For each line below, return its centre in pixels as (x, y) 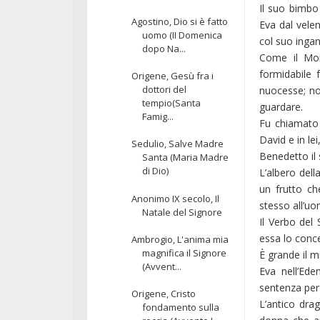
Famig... (158, 117)
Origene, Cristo (164, 294)
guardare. (282, 106)
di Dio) (156, 171)
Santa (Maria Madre (186, 157)
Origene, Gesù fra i (173, 76)
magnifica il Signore (185, 252)
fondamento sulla (181, 307)
